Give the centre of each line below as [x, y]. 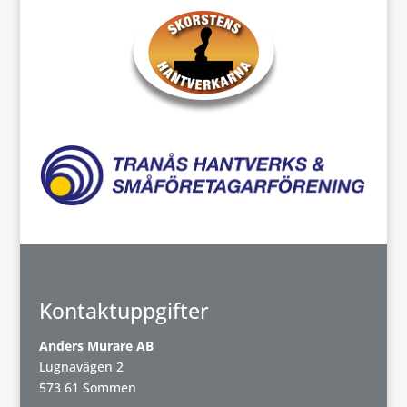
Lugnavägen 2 [81, 367]
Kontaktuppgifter [124, 311]
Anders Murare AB [96, 346]
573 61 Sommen [87, 388]
